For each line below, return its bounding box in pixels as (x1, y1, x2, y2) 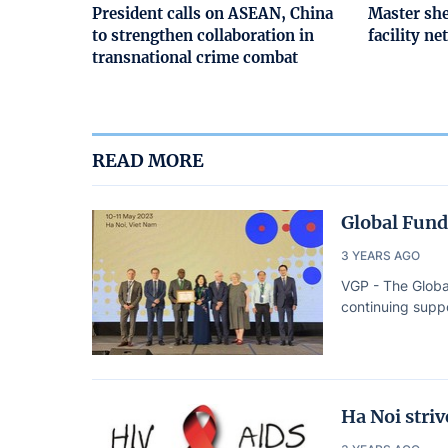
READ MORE (92, 148, 204, 172)
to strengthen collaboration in (92, 25, 314, 45)
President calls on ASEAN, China (92, 3, 333, 23)
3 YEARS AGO (341, 247, 421, 263)
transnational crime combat (92, 47, 298, 67)
